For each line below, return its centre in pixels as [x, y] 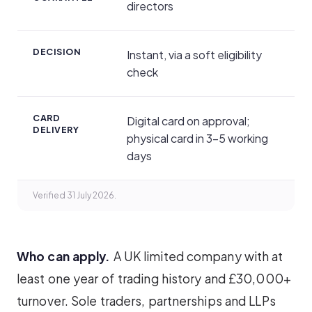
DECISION [57, 52]
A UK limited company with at [197, 257]
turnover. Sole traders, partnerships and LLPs [146, 301]
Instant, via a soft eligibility [194, 55]
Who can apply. [64, 257]
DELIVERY [56, 130]
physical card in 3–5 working [197, 139]
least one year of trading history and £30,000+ [154, 279]
